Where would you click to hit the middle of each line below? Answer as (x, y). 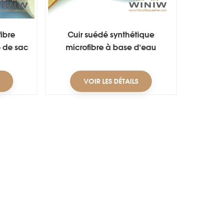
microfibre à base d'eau (111, 47)
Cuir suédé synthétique (111, 35)
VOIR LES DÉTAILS (111, 81)
